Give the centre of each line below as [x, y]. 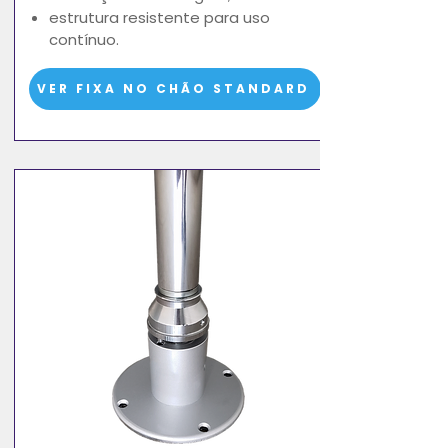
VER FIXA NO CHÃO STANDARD [173, 88]
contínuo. [84, 39]
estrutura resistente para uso [159, 17]
